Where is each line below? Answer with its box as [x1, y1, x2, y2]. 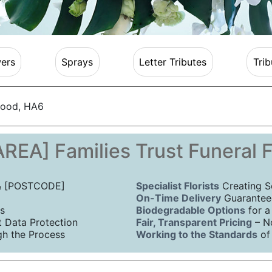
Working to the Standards [135, 228, 257, 241]
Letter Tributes [139, 55, 207, 68]
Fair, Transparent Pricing [135, 216, 252, 229]
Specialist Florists [135, 180, 219, 192]
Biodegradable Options [135, 204, 245, 217]
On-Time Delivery [135, 192, 221, 205]
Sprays [61, 55, 93, 68]
